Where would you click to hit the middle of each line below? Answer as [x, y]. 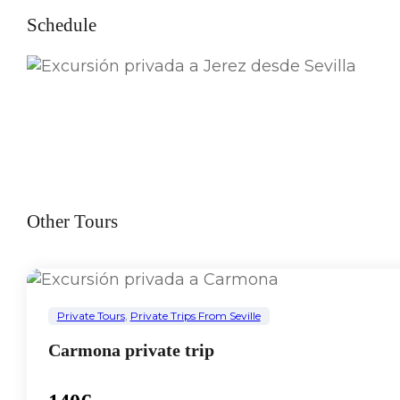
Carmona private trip [131, 350]
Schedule [61, 25]
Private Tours [91, 315]
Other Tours [72, 221]
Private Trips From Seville [195, 315]
